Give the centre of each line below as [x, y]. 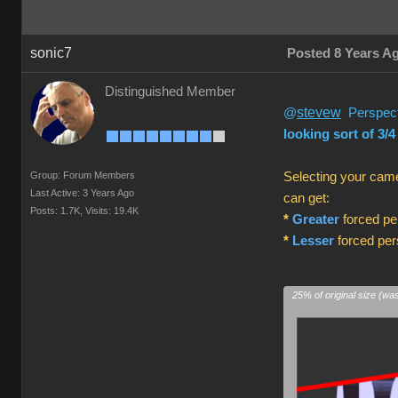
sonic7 [51, 53]
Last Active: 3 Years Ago [82, 193]
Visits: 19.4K [112, 211]
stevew [319, 112]
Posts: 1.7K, [56, 211]
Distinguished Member [170, 92]
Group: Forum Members [83, 175]
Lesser [313, 241]
